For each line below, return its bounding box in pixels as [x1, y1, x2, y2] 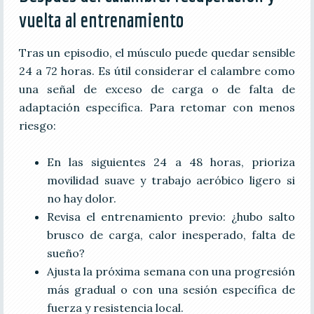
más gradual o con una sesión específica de [46, 282, 296, 296]
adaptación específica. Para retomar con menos [18, 100, 296, 114]
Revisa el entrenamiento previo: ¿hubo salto [46, 209, 296, 224]
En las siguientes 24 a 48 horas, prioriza [46, 154, 296, 169]
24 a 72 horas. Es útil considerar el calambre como [18, 63, 296, 78]
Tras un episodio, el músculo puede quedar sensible [18, 45, 296, 60]
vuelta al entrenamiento [18, 7, 184, 32]
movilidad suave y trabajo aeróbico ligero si [46, 172, 296, 187]
